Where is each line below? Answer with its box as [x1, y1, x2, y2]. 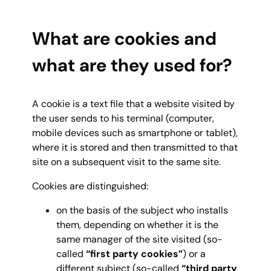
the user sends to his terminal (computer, [32, 111, 214, 125]
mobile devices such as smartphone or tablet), [32, 126, 238, 139]
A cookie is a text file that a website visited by [32, 97, 235, 110]
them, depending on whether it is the [56, 218, 218, 231]
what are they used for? [32, 54, 232, 77]
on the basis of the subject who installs [56, 203, 228, 217]
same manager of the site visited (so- [56, 232, 223, 246]
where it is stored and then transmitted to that [32, 140, 238, 154]
